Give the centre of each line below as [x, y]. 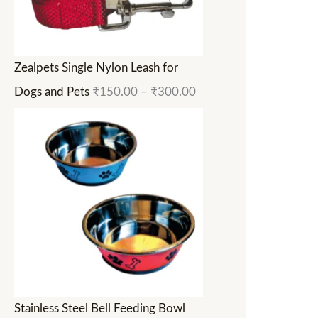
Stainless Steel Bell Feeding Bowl [100, 308]
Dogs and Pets [52, 92]
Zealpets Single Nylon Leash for [96, 68]
